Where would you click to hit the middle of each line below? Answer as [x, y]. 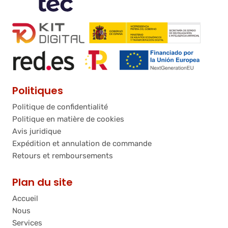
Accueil [25, 199]
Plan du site [42, 182]
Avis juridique [37, 132]
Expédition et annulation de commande [82, 144]
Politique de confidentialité [60, 107]
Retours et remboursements [63, 156]
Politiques [38, 91]
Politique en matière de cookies [68, 119]
